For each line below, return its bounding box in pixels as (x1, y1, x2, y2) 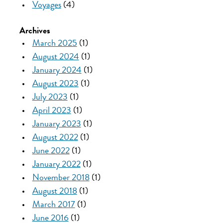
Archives (19, 26, 50, 36)
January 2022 (32, 160, 81, 169)
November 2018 (32, 173, 90, 183)
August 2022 (32, 133, 78, 142)
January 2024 (32, 66, 82, 75)
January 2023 (32, 119, 81, 129)
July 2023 (32, 93, 68, 102)
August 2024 (32, 52, 79, 62)
